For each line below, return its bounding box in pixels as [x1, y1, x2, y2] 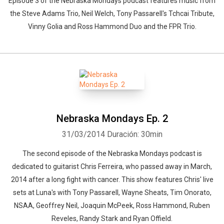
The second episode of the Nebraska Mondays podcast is [22, 149, 202, 157]
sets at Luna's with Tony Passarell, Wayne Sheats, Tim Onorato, [12, 188, 211, 196]
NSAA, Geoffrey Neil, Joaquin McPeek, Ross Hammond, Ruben [14, 201, 210, 209]
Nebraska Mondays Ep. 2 [56, 112, 168, 124]
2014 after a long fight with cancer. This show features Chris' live [10, 175, 213, 183]
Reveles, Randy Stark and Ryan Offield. [51, 214, 172, 222]
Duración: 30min [106, 129, 162, 139]
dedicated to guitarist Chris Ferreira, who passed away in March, [12, 162, 212, 170]
